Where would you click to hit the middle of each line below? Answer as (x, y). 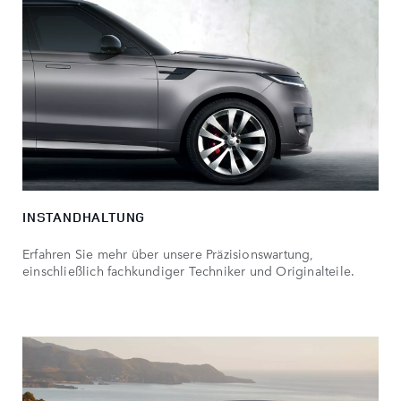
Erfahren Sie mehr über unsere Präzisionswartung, (168, 254)
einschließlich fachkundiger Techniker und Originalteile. (189, 271)
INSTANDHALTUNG (84, 218)
